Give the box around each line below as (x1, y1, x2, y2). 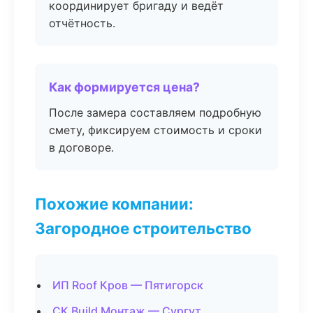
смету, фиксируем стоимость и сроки (49, 123, 262, 137)
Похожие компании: (35, 194, 194, 213)
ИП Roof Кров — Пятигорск (52, 278, 203, 292)
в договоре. (49, 140, 114, 154)
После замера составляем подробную (49, 105, 261, 119)
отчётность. (49, 16, 115, 30)
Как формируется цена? (49, 80, 200, 94)
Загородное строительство (35, 219, 252, 238)
